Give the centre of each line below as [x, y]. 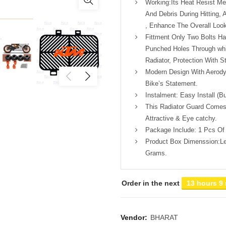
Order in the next [152, 183]
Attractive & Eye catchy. [181, 119]
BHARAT [164, 218]
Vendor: [135, 218]
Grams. [156, 153]
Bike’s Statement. [172, 84]
